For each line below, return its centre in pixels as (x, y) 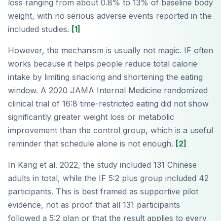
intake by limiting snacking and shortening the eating (105, 77)
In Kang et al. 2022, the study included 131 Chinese (102, 165)
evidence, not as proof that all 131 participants (94, 205)
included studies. (40, 29)
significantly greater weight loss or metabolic (91, 117)
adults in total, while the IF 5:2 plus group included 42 (108, 178)
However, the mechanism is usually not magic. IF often (110, 51)
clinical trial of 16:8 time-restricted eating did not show (108, 104)
